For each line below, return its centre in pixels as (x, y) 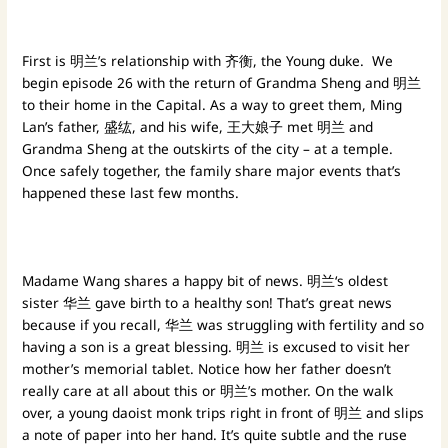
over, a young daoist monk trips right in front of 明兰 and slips (223, 412)
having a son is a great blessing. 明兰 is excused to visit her (216, 346)
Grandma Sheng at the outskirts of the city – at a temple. (208, 149)
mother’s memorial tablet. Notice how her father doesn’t (207, 368)
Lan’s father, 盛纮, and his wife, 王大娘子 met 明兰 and (198, 127)
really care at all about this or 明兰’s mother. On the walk (208, 390)
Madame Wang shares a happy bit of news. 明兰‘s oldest (205, 280)
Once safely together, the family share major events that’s (212, 171)
